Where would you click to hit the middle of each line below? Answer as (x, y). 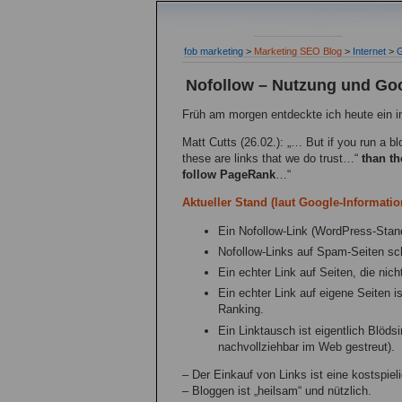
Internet (369, 51)
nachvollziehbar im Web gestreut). (306, 346)
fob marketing (214, 51)
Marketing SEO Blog (298, 51)
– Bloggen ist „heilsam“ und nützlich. (277, 390)
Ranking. (241, 310)
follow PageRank (229, 175)
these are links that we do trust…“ (272, 159)
